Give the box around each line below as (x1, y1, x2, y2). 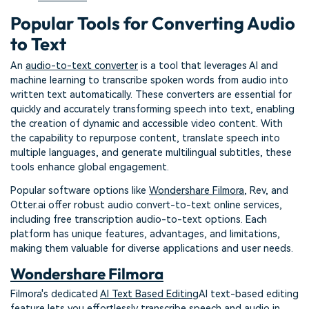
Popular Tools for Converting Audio (10, 11, 295, 34)
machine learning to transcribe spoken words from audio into (10, 74, 288, 87)
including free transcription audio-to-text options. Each (10, 213, 267, 226)
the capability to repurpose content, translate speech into (10, 132, 280, 145)
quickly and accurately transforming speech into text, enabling (10, 103, 295, 116)
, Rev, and (244, 184, 288, 197)
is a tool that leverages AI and (138, 60, 278, 72)
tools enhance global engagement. (10, 161, 169, 174)
